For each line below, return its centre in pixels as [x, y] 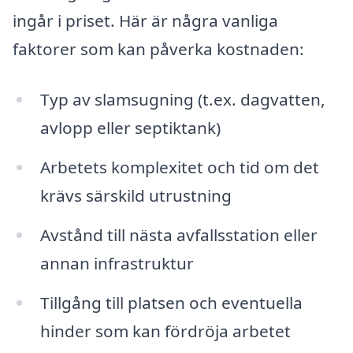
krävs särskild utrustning [136, 195]
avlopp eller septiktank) [130, 128]
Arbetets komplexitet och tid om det [179, 167]
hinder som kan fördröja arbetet [165, 331]
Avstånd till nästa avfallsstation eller [178, 234]
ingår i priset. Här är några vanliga [145, 21]
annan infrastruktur [117, 263]
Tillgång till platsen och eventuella [171, 302]
